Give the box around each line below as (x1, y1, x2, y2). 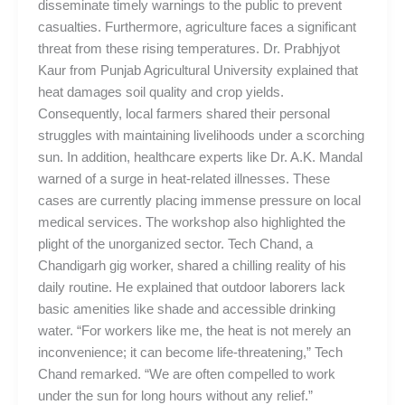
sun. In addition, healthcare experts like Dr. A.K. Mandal (37, 149, 363, 165)
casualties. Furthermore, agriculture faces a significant (37, 19, 356, 34)
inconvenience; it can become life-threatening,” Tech (37, 344, 343, 360)
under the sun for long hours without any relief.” (37, 388, 313, 403)
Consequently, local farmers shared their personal (37, 106, 330, 121)
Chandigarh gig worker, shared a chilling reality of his (37, 258, 346, 273)
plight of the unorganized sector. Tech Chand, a (37, 236, 313, 251)
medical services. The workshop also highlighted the (37, 214, 345, 230)
